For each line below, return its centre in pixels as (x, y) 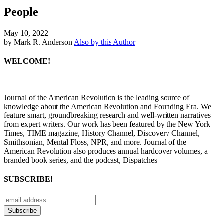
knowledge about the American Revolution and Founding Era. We (108, 107)
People (21, 12)
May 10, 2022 (26, 33)
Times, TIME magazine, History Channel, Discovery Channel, (102, 133)
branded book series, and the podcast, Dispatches (81, 160)
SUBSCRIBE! (28, 179)
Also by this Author (105, 42)
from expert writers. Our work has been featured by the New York (107, 124)
